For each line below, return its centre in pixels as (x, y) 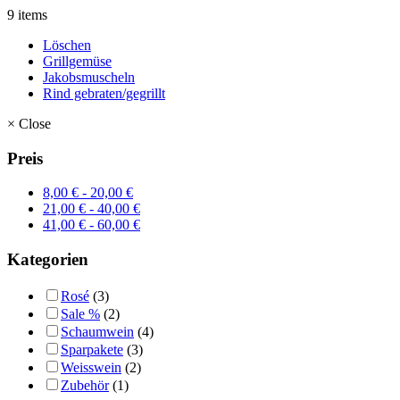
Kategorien (48, 260)
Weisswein (91, 367)
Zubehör (85, 385)
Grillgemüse (77, 61)
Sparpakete (92, 349)
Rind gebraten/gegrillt (104, 93)
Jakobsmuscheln (89, 77)
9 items (27, 15)
